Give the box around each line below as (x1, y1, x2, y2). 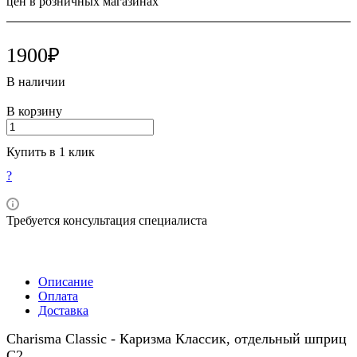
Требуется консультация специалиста (6, 214, 207, 228)
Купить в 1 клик (6, 145, 95, 159)
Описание (38, 275, 93, 289)
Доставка (38, 304, 88, 318)
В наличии (6, 75, 65, 89)
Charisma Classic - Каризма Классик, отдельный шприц (6, 331, 347, 347)
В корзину (6, 104, 62, 119)
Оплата (38, 289, 78, 304)
